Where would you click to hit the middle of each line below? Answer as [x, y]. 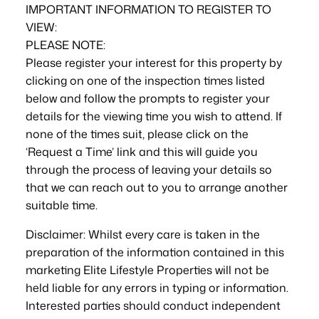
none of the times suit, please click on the [137, 134]
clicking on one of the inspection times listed [145, 81]
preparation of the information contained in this [155, 252]
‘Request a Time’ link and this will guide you [141, 152]
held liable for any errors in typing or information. [157, 288]
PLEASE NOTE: [65, 45]
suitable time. [61, 205]
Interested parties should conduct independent [153, 306]
